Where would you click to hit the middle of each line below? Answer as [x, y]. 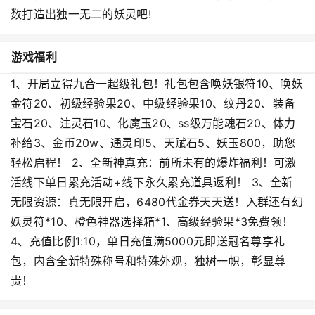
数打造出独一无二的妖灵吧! [81, 14]
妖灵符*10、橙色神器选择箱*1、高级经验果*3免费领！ [152, 221]
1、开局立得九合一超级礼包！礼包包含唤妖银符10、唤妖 [157, 84]
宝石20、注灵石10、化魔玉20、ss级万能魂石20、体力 [153, 123]
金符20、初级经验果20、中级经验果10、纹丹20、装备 [153, 103]
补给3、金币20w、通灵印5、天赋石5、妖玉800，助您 [153, 143]
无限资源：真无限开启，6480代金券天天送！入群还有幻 [157, 202]
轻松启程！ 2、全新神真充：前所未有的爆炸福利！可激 [154, 162]
